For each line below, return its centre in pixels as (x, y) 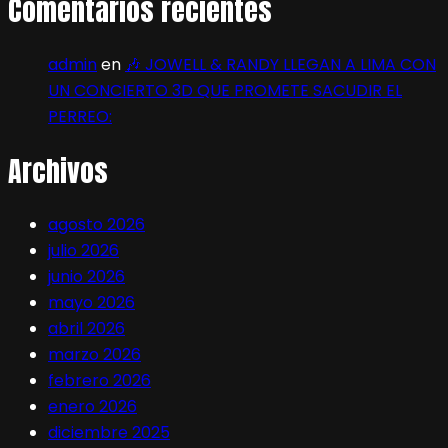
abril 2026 (86, 329)
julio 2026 (83, 251)
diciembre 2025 (109, 433)
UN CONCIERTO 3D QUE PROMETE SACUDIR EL (225, 90)
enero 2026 (92, 407)
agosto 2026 (96, 225)
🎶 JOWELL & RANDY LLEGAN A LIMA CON (280, 64)
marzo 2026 (94, 355)
